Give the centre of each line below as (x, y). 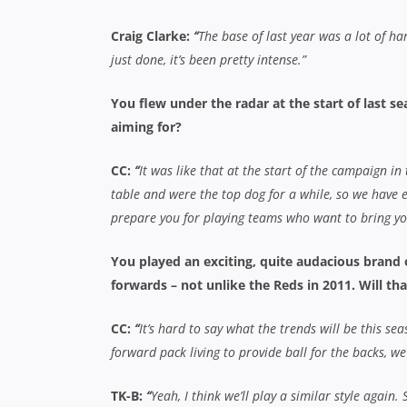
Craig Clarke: (152, 36)
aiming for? (146, 127)
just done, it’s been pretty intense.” (208, 60)
